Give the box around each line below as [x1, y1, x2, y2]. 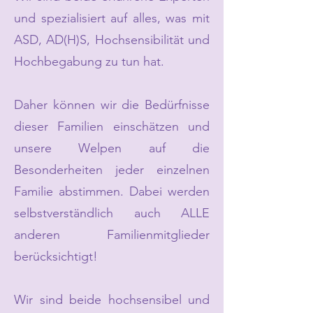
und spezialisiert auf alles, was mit [14, 10, 210, 26]
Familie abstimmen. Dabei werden [14, 184, 210, 199]
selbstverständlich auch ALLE [14, 205, 210, 221]
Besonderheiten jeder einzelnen [14, 162, 210, 177]
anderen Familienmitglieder [14, 227, 210, 242]
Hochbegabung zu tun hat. [14, 54, 164, 69]
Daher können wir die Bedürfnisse [14, 97, 210, 112]
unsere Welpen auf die [14, 140, 210, 156]
